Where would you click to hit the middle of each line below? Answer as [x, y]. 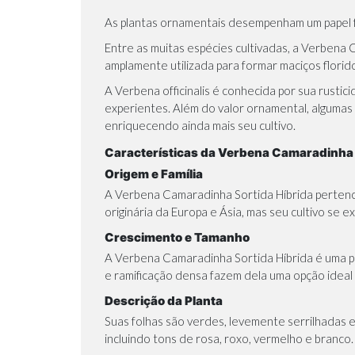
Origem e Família [154, 174]
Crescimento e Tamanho [177, 237]
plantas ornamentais [173, 22]
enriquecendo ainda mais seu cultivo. [200, 125]
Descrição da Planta [164, 300]
